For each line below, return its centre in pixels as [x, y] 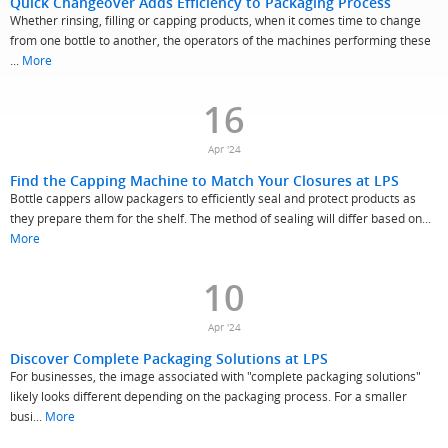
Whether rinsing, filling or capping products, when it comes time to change [215, 20]
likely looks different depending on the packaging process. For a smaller [208, 396]
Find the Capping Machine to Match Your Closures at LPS [204, 180]
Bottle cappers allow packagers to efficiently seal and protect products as [213, 198]
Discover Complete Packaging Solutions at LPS [169, 358]
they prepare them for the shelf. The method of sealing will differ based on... [220, 218]
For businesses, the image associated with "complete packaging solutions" [215, 376]
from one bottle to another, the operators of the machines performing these [220, 40]
